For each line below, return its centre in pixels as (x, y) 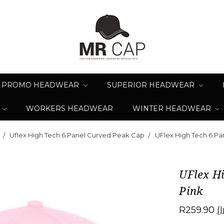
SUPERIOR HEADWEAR (152, 85)
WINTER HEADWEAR (172, 108)
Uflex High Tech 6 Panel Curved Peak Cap (77, 135)
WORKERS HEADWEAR (69, 108)
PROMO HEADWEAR (41, 85)
